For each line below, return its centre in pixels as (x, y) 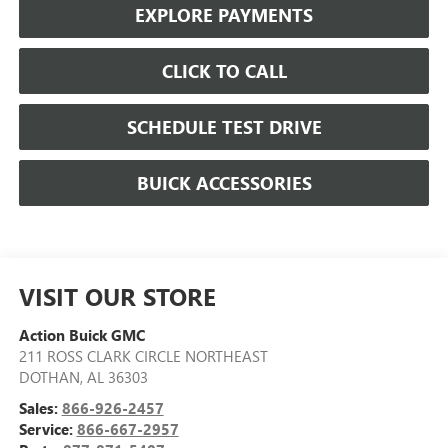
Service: (47, 428)
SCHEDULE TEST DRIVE (224, 126)
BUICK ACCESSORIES (224, 182)
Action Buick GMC (81, 334)
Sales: (40, 407)
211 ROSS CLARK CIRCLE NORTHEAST (143, 355)
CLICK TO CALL (224, 70)
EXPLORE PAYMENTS (224, 14)
